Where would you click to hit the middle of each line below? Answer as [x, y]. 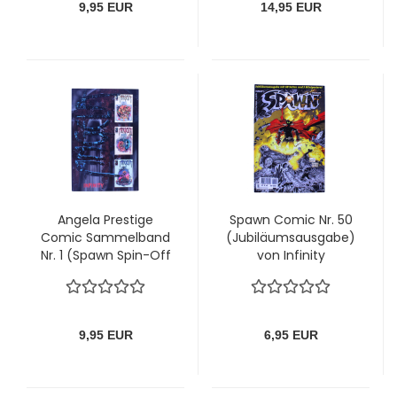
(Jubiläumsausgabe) [291, 237]
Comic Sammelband [105, 237]
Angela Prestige [105, 219]
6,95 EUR [291, 335]
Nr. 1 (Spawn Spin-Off [105, 255]
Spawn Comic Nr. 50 [291, 219]
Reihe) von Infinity [105, 272]
